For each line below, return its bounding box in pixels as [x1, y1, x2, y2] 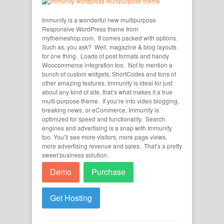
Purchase [91, 166, 125, 178]
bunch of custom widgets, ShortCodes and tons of [42, 69, 176, 78]
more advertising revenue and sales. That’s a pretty [42, 141, 182, 150]
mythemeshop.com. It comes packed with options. [42, 33, 179, 42]
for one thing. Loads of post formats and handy [42, 51, 169, 60]
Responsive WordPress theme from [42, 24, 138, 33]
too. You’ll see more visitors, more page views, [42, 132, 167, 141]
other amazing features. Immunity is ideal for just [42, 78, 172, 87]
